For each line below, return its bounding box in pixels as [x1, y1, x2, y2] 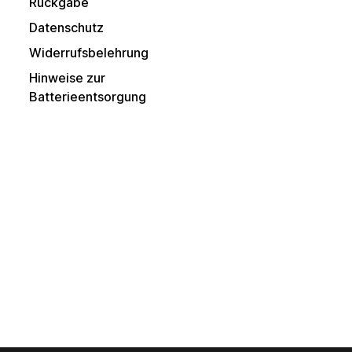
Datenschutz [29, 20, 104, 36]
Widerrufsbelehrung [29, 45, 148, 61]
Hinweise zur [29, 70, 105, 86]
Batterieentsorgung [29, 89, 146, 105]
